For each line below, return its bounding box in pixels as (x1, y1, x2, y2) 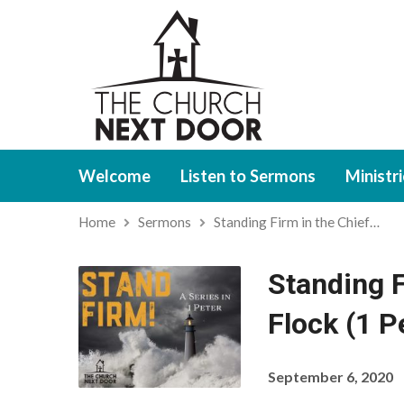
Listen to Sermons (180, 166, 316, 186)
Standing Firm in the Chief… (214, 214, 380, 230)
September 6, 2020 (267, 368, 393, 385)
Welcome (78, 166, 151, 186)
